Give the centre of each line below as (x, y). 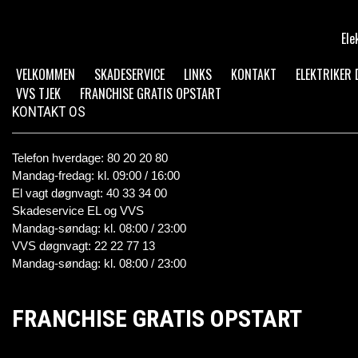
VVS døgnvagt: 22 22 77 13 (84, 246)
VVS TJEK (38, 93)
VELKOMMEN (46, 74)
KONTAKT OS (49, 111)
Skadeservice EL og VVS (78, 211)
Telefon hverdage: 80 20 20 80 (90, 158)
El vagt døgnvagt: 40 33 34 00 (89, 193)
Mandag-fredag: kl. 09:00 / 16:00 (96, 175)
